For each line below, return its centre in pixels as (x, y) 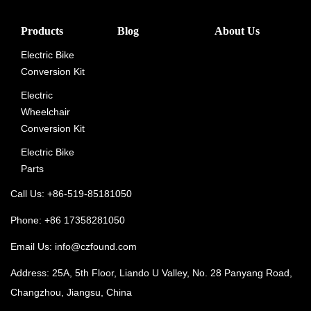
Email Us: (33, 246)
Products (42, 31)
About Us (237, 31)
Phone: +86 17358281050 (68, 220)
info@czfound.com (96, 246)
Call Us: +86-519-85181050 (71, 194)
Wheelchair (45, 112)
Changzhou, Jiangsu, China (71, 292)
